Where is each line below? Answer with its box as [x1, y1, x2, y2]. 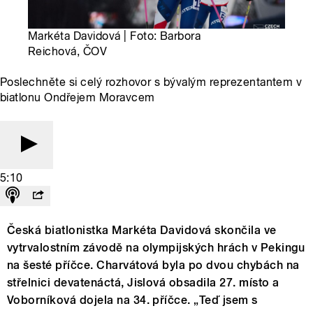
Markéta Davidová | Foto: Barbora [28, 29, 201, 43]
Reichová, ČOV [28, 44, 108, 58]
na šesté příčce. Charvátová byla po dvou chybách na [7, 258, 300, 272]
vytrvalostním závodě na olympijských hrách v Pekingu [7, 240, 305, 254]
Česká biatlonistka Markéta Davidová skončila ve [7, 223, 277, 237]
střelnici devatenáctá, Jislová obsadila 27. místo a [7, 275, 279, 289]
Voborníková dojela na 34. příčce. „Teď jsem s [7, 293, 258, 307]
